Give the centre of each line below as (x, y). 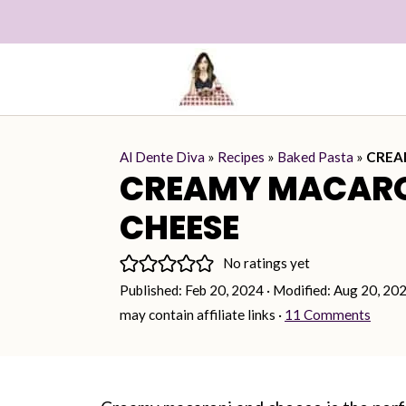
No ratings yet (267, 262)
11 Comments (328, 314)
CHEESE (179, 228)
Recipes (241, 157)
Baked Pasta (315, 157)
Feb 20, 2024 (224, 290)
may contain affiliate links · (202, 314)
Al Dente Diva (162, 157)
